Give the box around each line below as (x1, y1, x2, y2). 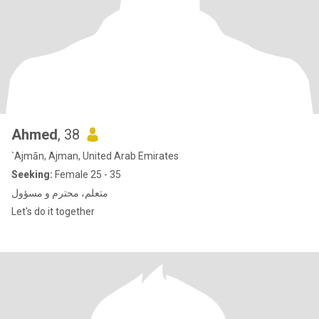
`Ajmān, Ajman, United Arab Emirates (11, 150, 179, 162)
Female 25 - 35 (53, 169, 121, 180)
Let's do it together (11, 206, 95, 217)
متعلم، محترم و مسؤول (11, 187, 108, 199)
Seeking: (11, 169, 53, 180)
